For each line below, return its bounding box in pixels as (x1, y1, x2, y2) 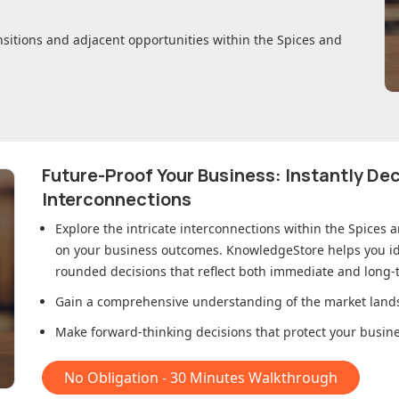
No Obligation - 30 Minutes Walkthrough (64, 368, 338, 388)
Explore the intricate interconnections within (55, 220, 325, 238)
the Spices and (254, 31, 342, 49)
